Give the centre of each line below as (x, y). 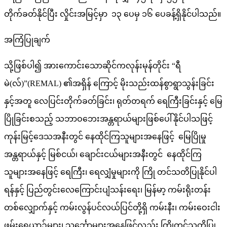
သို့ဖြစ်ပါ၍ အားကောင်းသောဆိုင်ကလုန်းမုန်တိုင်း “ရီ (92, 65)
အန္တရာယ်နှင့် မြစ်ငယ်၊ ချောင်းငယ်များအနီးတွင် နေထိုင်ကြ (103, 154)
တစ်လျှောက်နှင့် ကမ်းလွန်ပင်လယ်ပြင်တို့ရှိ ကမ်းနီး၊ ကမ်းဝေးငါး (112, 207)
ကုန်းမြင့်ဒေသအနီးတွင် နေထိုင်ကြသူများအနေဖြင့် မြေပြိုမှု (105, 136)
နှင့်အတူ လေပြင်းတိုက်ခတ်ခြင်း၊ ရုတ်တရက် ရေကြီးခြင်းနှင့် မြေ (113, 101)
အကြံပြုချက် (27, 40)
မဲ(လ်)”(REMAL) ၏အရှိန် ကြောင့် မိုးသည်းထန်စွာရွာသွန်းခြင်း (109, 83)
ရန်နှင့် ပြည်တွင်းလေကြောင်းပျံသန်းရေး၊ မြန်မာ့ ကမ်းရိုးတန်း (107, 190)
